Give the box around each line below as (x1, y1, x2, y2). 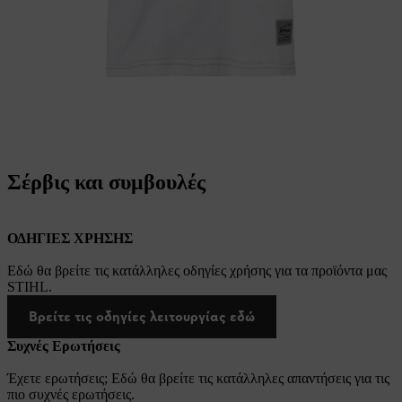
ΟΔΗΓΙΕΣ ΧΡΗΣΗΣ (7, 230, 133, 246)
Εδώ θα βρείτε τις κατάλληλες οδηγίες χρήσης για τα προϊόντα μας (7, 262, 387, 278)
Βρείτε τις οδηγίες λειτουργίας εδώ (29, 307, 255, 325)
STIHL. (7, 278, 52, 294)
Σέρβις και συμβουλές (7, 170, 205, 194)
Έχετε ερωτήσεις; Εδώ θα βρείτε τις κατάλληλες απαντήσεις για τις (7, 370, 389, 386)
